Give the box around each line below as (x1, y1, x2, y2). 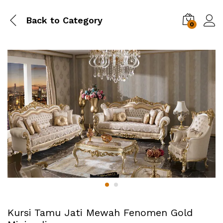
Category (60, 14, 103, 25)
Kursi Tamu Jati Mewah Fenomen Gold (7, 207, 193, 219)
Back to (26, 14, 60, 25)
